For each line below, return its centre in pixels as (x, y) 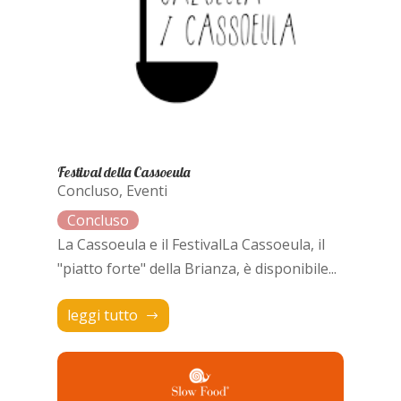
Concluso (88, 190)
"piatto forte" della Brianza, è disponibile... (196, 268)
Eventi (146, 190)
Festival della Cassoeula (123, 171)
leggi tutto (102, 316)
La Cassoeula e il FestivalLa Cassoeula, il (191, 244)
